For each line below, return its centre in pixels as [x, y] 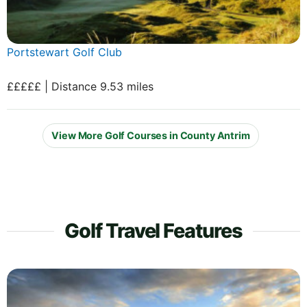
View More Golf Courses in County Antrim [151, 136]
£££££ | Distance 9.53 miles [80, 86]
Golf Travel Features [153, 230]
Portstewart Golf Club [64, 52]
